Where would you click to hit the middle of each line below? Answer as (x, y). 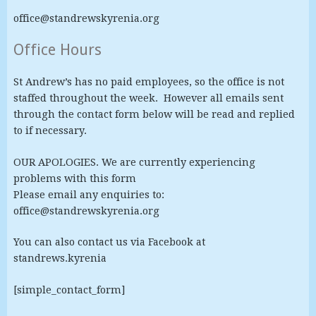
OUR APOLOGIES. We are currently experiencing (134, 162)
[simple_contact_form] (69, 290)
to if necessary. (50, 131)
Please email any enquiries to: (89, 194)
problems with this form (74, 178)
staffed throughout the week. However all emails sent (148, 98)
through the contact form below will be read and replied (154, 115)
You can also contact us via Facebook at (109, 242)
